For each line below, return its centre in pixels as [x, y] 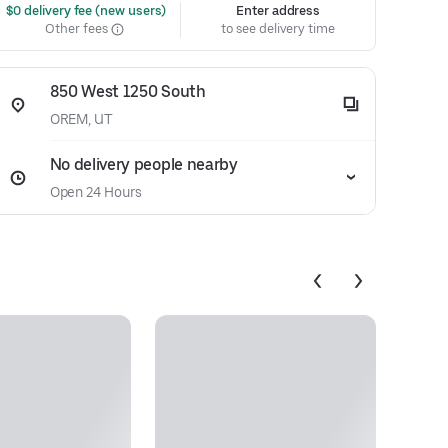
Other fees [78, 28]
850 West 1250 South [127, 91]
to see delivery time [278, 28]
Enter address [278, 10]
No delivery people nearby [143, 164]
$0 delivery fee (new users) [84, 10]
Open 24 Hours [95, 192]
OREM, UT [81, 119]
